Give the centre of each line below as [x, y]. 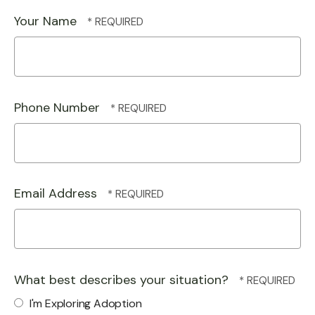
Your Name [47, 21]
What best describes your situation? [123, 279]
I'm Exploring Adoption [84, 303]
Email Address [57, 193]
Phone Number [59, 107]
